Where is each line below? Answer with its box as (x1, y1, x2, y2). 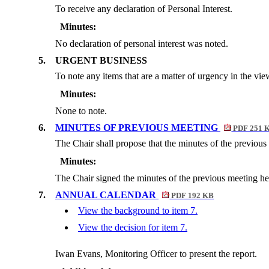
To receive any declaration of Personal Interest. (55, 4, 232, 14)
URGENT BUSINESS (55, 55, 147, 66)
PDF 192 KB (169, 192, 214, 201)
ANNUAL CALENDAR (55, 190, 159, 201)
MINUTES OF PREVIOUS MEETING (55, 122, 220, 133)
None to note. (55, 106, 107, 116)
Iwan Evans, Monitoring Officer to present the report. (55, 249, 257, 259)
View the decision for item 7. (78, 222, 187, 233)
